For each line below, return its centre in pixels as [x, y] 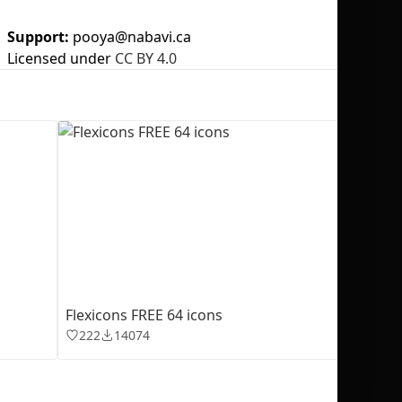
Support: [40, 36]
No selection [267, 117]
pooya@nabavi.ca [132, 36]
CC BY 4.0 [146, 58]
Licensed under [59, 58]
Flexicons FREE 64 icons [144, 315]
